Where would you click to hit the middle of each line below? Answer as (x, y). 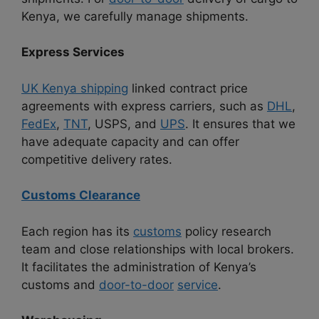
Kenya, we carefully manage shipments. (135, 16)
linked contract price (188, 88)
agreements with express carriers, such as (144, 106)
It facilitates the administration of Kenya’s (139, 267)
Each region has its (77, 231)
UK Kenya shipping (75, 88)
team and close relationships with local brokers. (158, 249)
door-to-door (136, 284)
